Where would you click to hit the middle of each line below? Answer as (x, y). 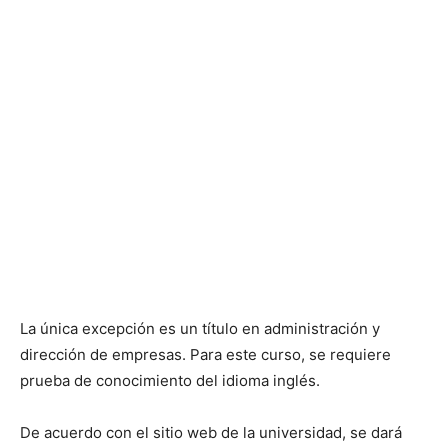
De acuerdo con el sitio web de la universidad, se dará (211, 433)
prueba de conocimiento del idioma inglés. (170, 381)
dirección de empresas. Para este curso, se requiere (205, 355)
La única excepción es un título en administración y (200, 329)
